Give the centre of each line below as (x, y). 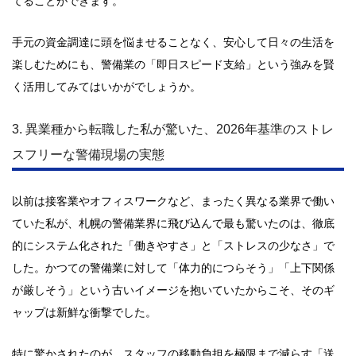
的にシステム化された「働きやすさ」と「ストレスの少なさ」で (173, 246)
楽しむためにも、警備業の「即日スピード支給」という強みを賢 (173, 64)
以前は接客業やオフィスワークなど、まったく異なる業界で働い (173, 201)
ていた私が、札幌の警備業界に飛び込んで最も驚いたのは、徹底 (173, 223)
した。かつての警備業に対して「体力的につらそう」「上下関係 (173, 268)
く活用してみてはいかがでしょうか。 (106, 87)
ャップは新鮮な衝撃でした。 (84, 312)
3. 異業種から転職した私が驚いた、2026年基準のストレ (173, 129)
